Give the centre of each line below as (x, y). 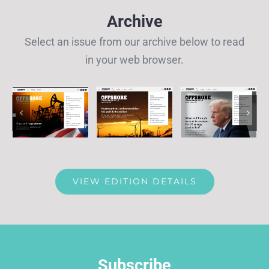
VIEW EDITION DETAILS (134, 182)
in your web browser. (134, 59)
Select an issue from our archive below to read (134, 41)
